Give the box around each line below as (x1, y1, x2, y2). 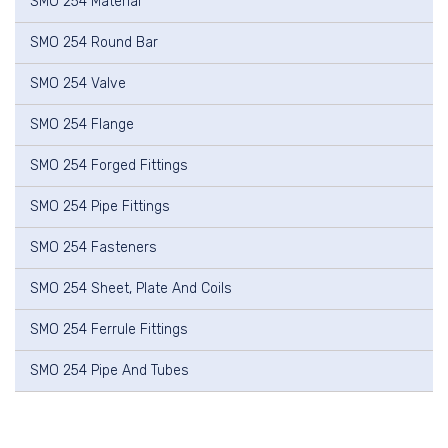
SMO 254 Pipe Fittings (30, 198, 170, 216)
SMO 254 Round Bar (30, 34, 158, 52)
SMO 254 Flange (30, 116, 134, 134)
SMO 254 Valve (30, 75, 126, 93)
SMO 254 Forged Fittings (30, 157, 188, 175)
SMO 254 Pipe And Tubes (30, 362, 189, 380)
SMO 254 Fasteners (30, 239, 157, 257)
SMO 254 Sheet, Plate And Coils (30, 280, 232, 298)
